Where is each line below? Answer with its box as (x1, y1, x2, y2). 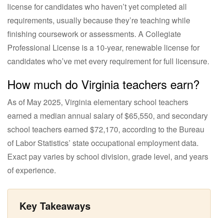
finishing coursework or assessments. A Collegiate (7, 28, 181, 39)
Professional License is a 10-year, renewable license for (7, 41, 200, 53)
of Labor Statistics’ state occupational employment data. (7, 137, 199, 148)
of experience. (7, 164, 56, 176)
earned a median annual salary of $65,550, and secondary (7, 109, 208, 121)
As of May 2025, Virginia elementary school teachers (7, 96, 188, 108)
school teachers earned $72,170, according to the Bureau (7, 123, 204, 135)
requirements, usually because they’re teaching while (7, 14, 190, 26)
